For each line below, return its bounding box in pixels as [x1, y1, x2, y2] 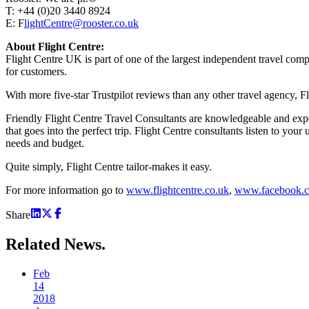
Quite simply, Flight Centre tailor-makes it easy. [6, 160, 212, 172]
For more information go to [6, 183, 126, 196]
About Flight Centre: [6, 40, 104, 52]
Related [6, 235, 64, 253]
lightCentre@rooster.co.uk [24, 17, 139, 29]
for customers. [6, 65, 67, 77]
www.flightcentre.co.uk [126, 183, 229, 196]
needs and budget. [6, 137, 84, 149]
